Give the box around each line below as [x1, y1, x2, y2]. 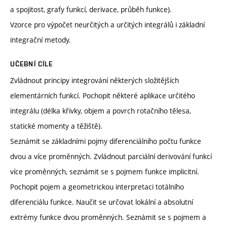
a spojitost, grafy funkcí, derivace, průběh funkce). [10, 4, 172, 14]
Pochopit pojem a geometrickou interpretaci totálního [10, 181, 184, 192]
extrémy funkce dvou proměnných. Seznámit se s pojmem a [10, 212, 206, 222]
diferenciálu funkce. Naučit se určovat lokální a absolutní [10, 197, 193, 207]
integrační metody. [10, 34, 71, 45]
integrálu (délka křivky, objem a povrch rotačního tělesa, [10, 105, 191, 116]
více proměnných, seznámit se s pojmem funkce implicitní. [10, 166, 199, 176]
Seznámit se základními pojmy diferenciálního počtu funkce [10, 136, 201, 146]
